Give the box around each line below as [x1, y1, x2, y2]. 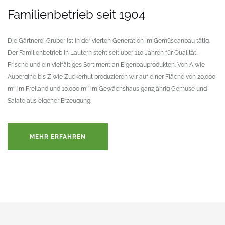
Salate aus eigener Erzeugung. [8, 97, 91, 104]
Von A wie [176, 61, 205, 68]
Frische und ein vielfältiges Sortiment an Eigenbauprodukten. [8, 61, 176, 68]
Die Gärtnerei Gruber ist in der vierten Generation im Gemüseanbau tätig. [8, 37, 210, 44]
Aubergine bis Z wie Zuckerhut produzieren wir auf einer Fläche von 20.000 [8, 73, 215, 80]
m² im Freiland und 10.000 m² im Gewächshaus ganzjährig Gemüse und [8, 85, 207, 92]
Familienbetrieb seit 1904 [8, 7, 145, 22]
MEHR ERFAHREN [30, 133, 86, 140]
